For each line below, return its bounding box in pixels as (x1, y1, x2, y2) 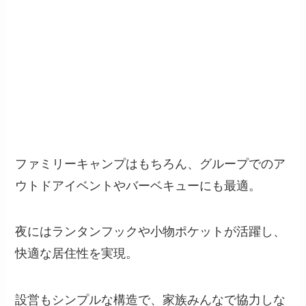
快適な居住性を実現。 (15, 247, 139, 261)
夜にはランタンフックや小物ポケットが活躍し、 (15, 225, 286, 239)
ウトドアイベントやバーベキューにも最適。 (15, 178, 262, 193)
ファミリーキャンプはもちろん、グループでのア (15, 156, 286, 171)
